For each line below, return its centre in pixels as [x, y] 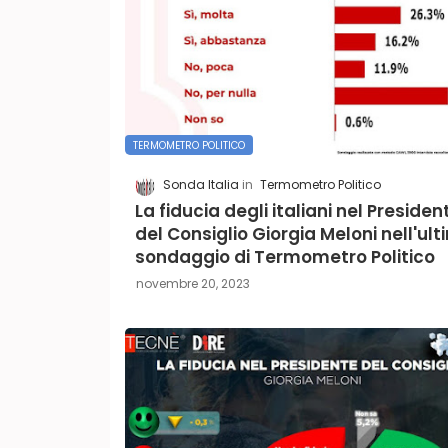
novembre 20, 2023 [192, 283]
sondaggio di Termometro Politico [284, 256]
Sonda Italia [200, 185]
